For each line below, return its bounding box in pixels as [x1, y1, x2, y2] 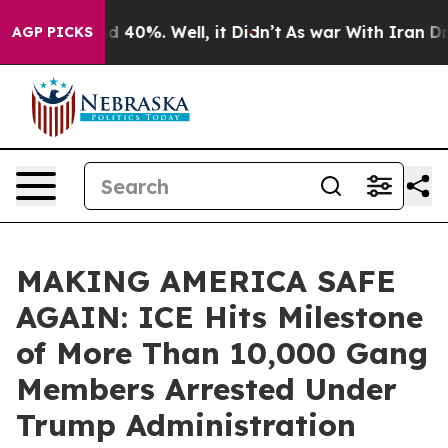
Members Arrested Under [16, 370, 397, 408]
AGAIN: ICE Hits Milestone [16, 298, 423, 336]
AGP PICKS [12, 23, 93, 41]
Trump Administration [16, 406, 356, 444]
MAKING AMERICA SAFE [16, 262, 396, 300]
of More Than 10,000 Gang [16, 334, 428, 372]
